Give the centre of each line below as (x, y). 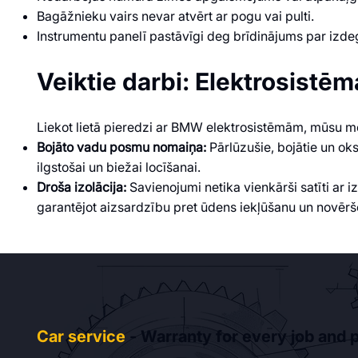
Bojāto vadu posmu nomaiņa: (121, 147)
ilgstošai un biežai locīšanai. (118, 167)
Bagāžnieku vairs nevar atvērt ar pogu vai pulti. (175, 16)
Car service (81, 336)
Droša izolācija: (81, 187)
